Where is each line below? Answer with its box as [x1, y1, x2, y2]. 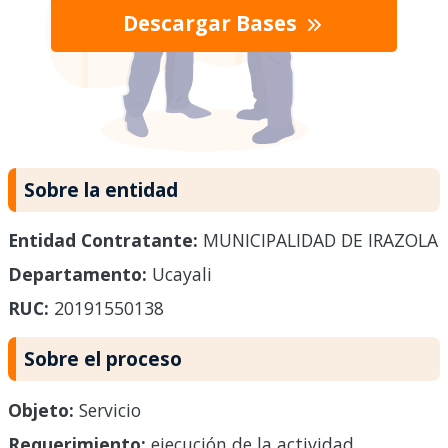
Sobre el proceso [24, 345, 182, 373]
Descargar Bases [122, 9, 302, 38]
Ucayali [147, 262, 212, 287]
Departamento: [8, 262, 147, 287]
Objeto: [8, 398, 74, 423]
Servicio [74, 398, 141, 423]
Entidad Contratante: [8, 228, 198, 253]
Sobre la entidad [24, 175, 178, 203]
